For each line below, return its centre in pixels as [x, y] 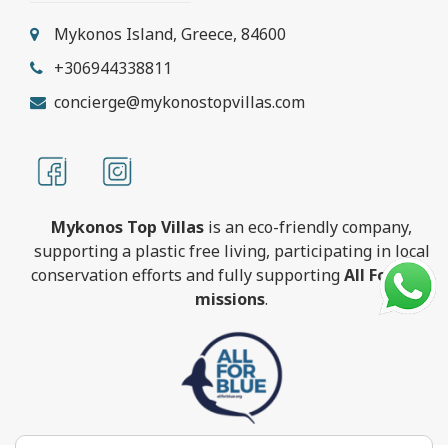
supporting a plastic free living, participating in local [231, 251]
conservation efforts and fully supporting [187, 275]
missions [230, 299]
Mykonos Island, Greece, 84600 [168, 34]
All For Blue [388, 275]
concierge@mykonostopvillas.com [177, 102]
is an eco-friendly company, [308, 227]
